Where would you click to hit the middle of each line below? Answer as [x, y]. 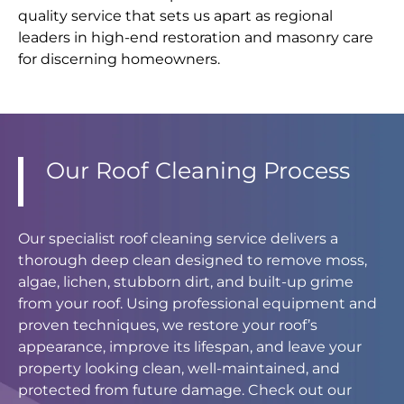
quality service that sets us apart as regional [175, 16]
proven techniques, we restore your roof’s [168, 326]
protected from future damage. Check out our [185, 390]
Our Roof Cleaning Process [198, 171]
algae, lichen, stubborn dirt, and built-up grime [186, 282]
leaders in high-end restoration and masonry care [196, 38]
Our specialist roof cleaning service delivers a [178, 239]
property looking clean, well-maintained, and [179, 369]
